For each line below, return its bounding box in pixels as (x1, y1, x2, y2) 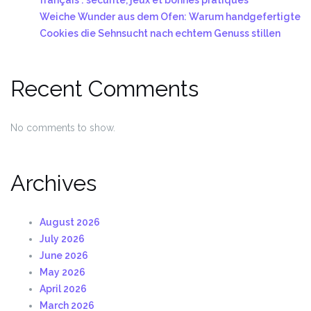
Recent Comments (10, 75, 199, 101)
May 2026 (40, 266, 85, 278)
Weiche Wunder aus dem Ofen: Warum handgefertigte (40, 10, 301, 22)
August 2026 (40, 216, 100, 228)
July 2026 (40, 233, 85, 244)
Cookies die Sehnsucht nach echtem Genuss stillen (40, 27, 280, 39)
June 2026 (40, 249, 88, 261)
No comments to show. (10, 121, 115, 133)
